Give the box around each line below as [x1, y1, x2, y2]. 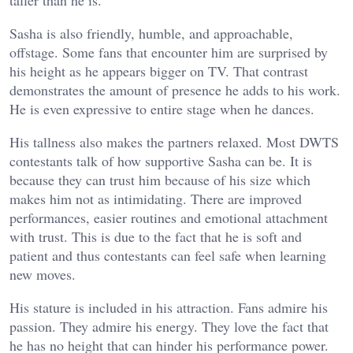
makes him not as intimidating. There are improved [9, 188, 302, 208]
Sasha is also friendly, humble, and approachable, [9, 23, 293, 43]
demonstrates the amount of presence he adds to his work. [9, 80, 340, 99]
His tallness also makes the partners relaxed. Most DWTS [9, 132, 339, 151]
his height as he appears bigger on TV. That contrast [9, 61, 308, 80]
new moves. [9, 264, 76, 284]
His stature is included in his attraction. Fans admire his [9, 297, 328, 317]
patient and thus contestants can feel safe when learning [9, 245, 326, 265]
